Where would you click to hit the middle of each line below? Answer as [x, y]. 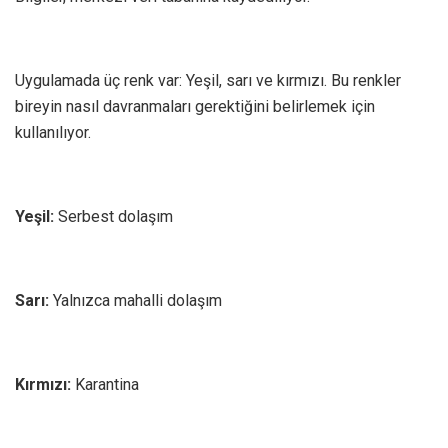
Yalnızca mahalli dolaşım [135, 301]
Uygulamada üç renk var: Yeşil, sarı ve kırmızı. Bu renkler [208, 81]
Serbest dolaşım [115, 217]
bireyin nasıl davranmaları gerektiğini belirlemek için [195, 107]
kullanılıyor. [53, 133]
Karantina [107, 385]
